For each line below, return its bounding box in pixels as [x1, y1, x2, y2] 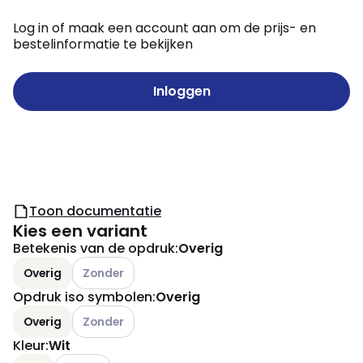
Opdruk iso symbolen [13, 288, 152, 306]
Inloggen [152, 82, 211, 100]
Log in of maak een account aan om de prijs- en [13, 19, 316, 37]
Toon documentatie [29, 202, 161, 220]
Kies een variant [13, 220, 147, 242]
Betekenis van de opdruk [13, 239, 175, 258]
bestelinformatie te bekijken [13, 35, 193, 53]
